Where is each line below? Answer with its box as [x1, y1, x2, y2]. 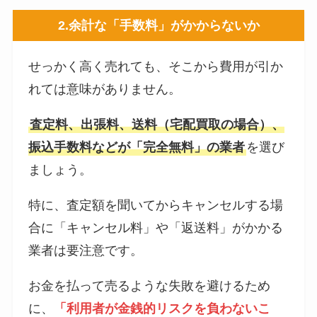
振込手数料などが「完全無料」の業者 [28, 140, 246, 155]
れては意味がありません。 [28, 82, 182, 97]
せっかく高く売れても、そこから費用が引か [28, 59, 284, 74]
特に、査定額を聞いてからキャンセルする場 [28, 198, 284, 213]
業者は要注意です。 [28, 243, 144, 258]
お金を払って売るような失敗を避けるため [28, 279, 271, 294]
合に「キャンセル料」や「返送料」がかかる [28, 221, 284, 236]
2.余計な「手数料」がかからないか [57, 18, 260, 33]
